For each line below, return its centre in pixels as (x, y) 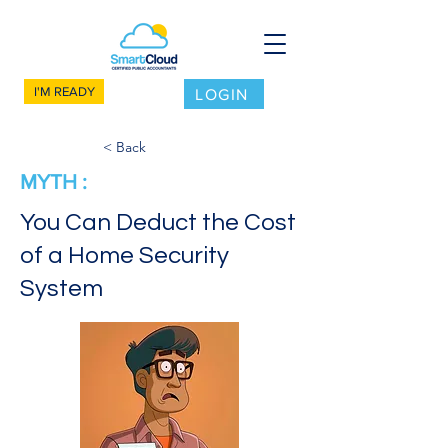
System (61, 288)
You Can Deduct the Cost (158, 222)
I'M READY (64, 91)
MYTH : (53, 181)
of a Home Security (124, 255)
